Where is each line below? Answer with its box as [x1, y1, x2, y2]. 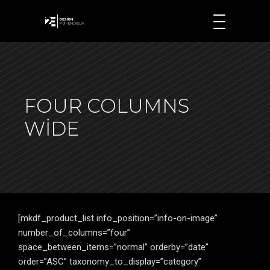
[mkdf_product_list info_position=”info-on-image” [18, 213, 218, 224]
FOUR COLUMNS [24, 94, 189, 118]
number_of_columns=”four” [18, 227, 130, 238]
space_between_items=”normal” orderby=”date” [18, 242, 209, 253]
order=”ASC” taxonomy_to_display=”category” [18, 256, 201, 267]
